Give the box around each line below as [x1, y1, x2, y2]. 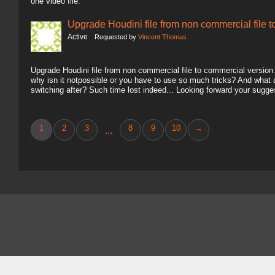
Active [68, 33, 90, 41]
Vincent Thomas [138, 33, 187, 41]
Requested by [95, 33, 138, 41]
